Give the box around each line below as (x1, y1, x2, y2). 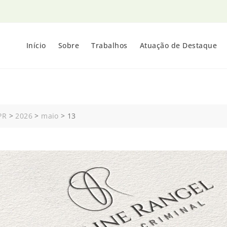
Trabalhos (91, 41, 128, 51)
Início (26, 41, 46, 51)
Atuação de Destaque (139, 41, 217, 51)
